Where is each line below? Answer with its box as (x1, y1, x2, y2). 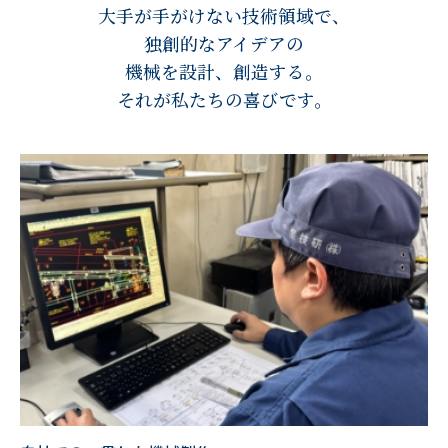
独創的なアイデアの (144, 31, 304, 56)
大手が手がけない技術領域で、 (98, 3, 350, 28)
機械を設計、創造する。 (125, 59, 323, 84)
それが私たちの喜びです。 (116, 87, 332, 112)
